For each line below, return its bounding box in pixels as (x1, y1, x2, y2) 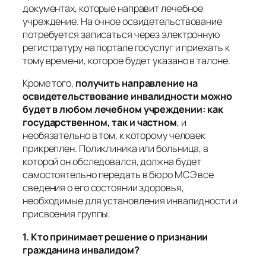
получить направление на (75, 77, 198, 90)
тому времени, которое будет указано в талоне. (23, 54, 230, 68)
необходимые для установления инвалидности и (23, 194, 237, 208)
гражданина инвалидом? (23, 243, 140, 256)
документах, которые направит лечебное (23, 2, 204, 15)
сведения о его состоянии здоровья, (23, 181, 184, 195)
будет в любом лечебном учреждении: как (23, 103, 224, 116)
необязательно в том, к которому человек (23, 129, 206, 142)
